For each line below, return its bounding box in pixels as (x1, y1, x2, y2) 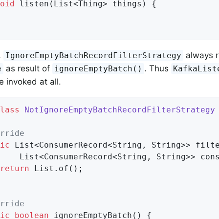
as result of (3, 63, 53, 73)
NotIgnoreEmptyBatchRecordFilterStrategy (24, 105, 215, 114)
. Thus (144, 63, 172, 73)
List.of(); (29, 163, 83, 173)
